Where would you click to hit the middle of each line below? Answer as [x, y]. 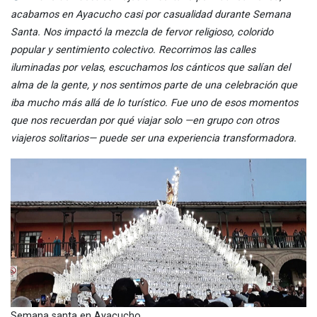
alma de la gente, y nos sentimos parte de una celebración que [154, 86]
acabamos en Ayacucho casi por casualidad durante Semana [151, 15]
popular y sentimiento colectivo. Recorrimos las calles [133, 50]
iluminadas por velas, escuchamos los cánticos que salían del [150, 68]
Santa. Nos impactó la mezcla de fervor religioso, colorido [142, 33]
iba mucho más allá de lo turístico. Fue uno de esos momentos [154, 103]
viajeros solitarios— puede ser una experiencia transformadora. [154, 139]
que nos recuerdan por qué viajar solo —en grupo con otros [145, 121]
